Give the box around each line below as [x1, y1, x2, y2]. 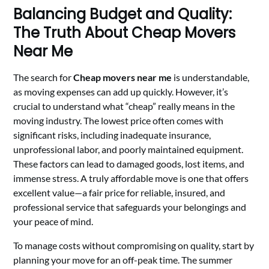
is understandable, [172, 71, 250, 83]
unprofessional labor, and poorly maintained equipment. [13, 144, 244, 155]
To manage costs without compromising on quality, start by [13, 240, 255, 251]
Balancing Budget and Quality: [13, 4, 232, 24]
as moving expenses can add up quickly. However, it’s [13, 86, 229, 97]
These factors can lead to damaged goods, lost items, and [13, 158, 245, 169]
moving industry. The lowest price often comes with [13, 115, 224, 126]
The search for [13, 71, 74, 83]
